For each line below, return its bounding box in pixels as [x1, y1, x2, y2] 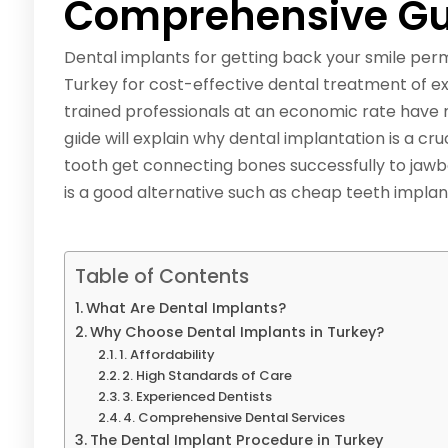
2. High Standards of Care [122, 366, 293, 386]
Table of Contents [75, 263, 249, 291]
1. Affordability [119, 345, 216, 365]
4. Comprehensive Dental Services [123, 408, 346, 428]
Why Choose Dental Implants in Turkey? [89, 322, 384, 343]
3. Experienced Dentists [122, 387, 273, 407]
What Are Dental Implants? [85, 298, 286, 319]
